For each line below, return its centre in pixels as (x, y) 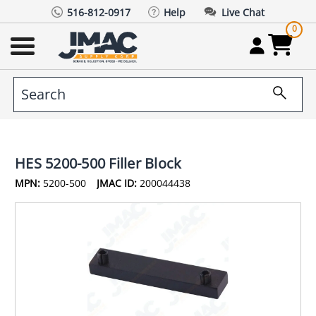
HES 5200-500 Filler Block (98, 163)
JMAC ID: (116, 183)
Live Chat (243, 12)
